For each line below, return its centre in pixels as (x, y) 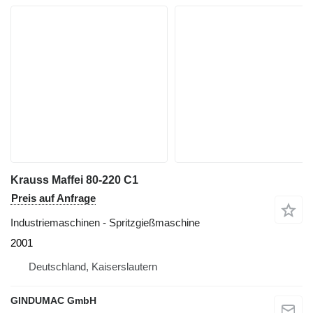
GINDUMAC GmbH (53, 300)
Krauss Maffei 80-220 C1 (74, 180)
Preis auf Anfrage (53, 198)
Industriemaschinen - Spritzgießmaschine (105, 222)
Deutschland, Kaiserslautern (93, 266)
